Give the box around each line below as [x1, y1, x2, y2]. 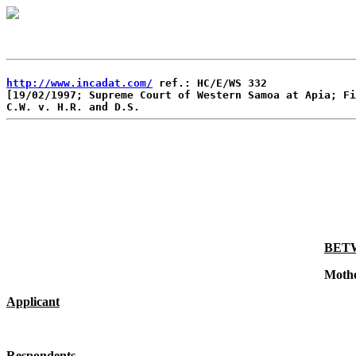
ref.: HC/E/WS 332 [153, 77, 267, 89]
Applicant [6, 294, 60, 308]
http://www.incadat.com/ [6, 77, 153, 89]
